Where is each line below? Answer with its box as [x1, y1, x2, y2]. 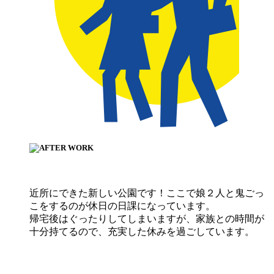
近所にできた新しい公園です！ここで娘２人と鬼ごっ [29, 188, 264, 199]
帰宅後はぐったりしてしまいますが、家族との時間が [29, 213, 264, 224]
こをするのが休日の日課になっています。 [29, 201, 215, 212]
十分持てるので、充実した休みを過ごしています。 [29, 226, 257, 237]
